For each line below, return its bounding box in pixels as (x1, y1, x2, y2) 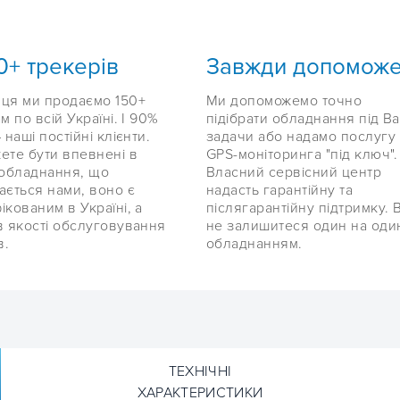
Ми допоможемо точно (206, 92, 362, 111)
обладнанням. (206, 235, 303, 254)
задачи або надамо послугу (206, 128, 396, 146)
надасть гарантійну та (206, 181, 354, 200)
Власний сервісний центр (206, 163, 382, 182)
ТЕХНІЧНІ (168, 362, 232, 381)
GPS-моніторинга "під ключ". (206, 146, 398, 164)
